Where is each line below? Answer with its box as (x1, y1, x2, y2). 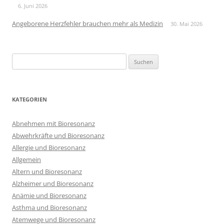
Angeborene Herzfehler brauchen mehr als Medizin (12, 19, 163, 28)
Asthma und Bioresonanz (12, 203, 87, 212)
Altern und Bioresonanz (12, 167, 82, 176)
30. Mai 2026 (170, 20, 202, 27)
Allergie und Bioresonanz (12, 143, 85, 152)
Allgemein (12, 155, 41, 164)
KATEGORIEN (12, 95, 47, 103)
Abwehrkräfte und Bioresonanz (12, 131, 104, 140)
